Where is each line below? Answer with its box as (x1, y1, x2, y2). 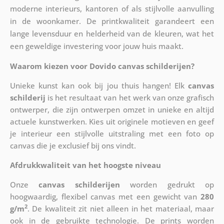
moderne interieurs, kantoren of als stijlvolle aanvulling (9, 3, 214, 13)
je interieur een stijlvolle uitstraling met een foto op (9, 128, 214, 138)
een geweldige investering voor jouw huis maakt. (9, 40, 183, 51)
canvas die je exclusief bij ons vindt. (9, 140, 136, 150)
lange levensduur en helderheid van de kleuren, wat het (9, 28, 214, 38)
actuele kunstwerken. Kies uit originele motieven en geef (9, 116, 214, 126)
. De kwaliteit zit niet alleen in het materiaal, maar (27, 203, 214, 213)
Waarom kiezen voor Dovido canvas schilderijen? (9, 60, 194, 71)
